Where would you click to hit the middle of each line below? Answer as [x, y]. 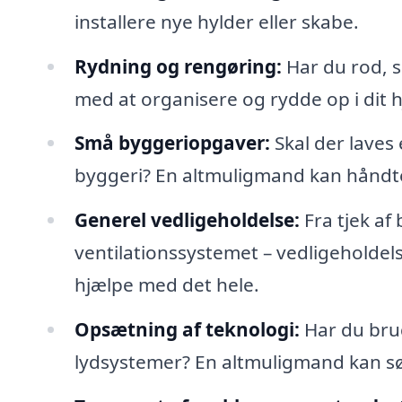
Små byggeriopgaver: [172, 143]
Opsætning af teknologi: [187, 330]
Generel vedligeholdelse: [187, 220]
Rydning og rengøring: [178, 66]
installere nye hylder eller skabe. [216, 21]
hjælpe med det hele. [166, 285]
